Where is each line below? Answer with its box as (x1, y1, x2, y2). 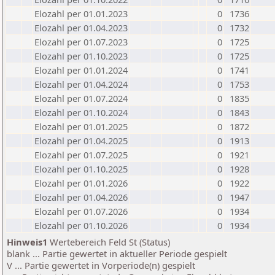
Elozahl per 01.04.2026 (34, 191, 128, 203)
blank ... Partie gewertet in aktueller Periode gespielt (7, 247, 227, 260)
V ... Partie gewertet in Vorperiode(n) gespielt (7, 259, 195, 271)
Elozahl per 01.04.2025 (34, 134, 128, 147)
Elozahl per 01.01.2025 (34, 120, 128, 133)
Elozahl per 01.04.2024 (34, 78, 128, 90)
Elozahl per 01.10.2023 (34, 50, 128, 62)
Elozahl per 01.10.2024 (34, 106, 128, 118)
